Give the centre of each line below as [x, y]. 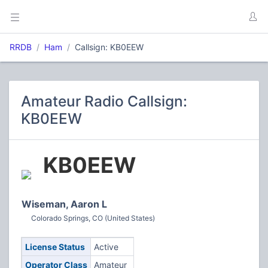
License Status [55, 247]
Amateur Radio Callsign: [104, 101]
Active [106, 247]
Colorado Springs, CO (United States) [93, 218]
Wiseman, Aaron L [64, 204]
